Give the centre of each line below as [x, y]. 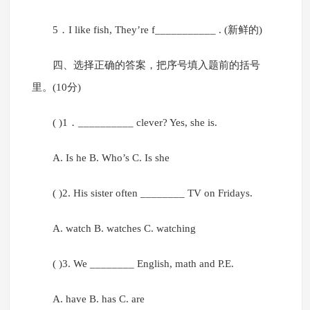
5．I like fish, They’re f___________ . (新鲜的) [157, 30]
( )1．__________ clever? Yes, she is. [135, 123]
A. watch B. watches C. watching [124, 229]
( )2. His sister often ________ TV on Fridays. [152, 193]
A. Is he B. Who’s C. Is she [111, 158]
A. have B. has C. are [98, 299]
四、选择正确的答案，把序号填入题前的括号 [156, 65]
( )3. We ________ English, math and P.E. [143, 264]
